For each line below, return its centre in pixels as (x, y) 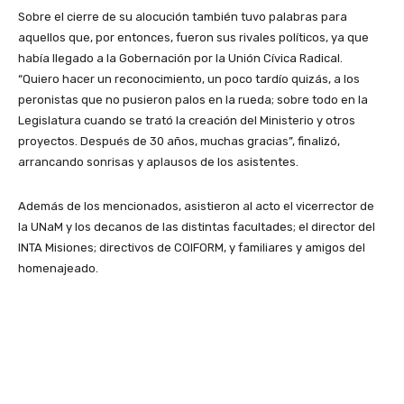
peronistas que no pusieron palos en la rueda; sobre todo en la (193, 100)
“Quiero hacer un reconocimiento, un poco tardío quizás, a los (189, 79)
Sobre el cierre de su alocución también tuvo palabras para (183, 17)
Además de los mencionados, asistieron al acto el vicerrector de (196, 207)
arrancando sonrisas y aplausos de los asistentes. (158, 162)
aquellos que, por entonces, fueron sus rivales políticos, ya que (193, 38)
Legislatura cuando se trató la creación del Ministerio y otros (187, 121)
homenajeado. (58, 269)
